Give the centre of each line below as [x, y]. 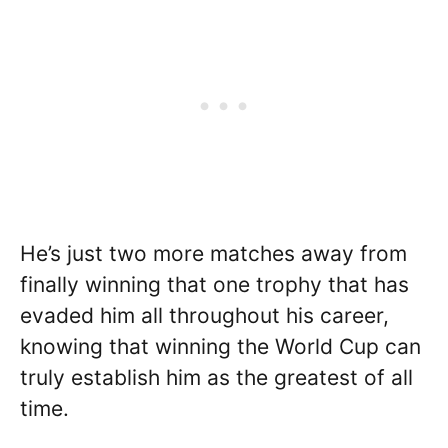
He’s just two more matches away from [213, 253]
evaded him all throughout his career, [204, 315]
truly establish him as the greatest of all [216, 377]
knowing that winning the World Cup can [220, 346]
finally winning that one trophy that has [214, 284]
